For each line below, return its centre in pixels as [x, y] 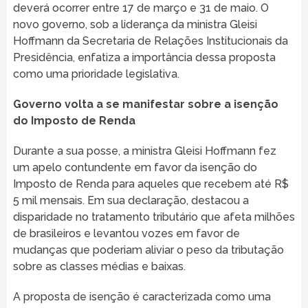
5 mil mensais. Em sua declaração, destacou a [131, 201]
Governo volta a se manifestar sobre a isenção [145, 104]
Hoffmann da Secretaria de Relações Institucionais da [150, 41]
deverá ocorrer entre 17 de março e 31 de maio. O [141, 8]
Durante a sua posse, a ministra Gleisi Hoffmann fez [144, 151]
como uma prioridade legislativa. [96, 74]
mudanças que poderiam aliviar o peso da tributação [148, 250]
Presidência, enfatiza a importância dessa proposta [144, 58]
